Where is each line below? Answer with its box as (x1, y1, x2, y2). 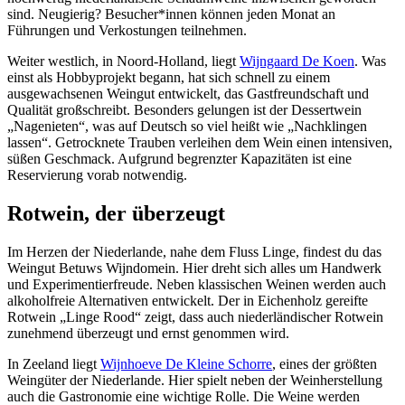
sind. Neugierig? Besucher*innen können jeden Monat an (7, 6, 335, 23)
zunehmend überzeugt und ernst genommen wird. (7, 325, 289, 342)
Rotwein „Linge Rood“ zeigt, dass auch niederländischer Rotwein (7, 309, 383, 325)
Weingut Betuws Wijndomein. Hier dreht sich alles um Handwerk (7, 260, 381, 277)
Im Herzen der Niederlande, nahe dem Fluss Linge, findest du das (7, 244, 381, 260)
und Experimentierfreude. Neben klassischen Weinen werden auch (7, 277, 386, 293)
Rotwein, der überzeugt (7, 202, 225, 226)
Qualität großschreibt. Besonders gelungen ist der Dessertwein (7, 102, 362, 118)
